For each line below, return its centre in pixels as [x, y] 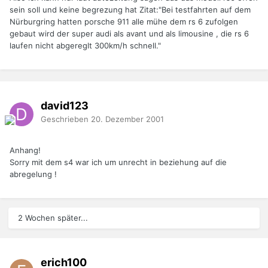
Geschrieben [66, 119]
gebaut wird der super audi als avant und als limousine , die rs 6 [129, 34]
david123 [65, 105]
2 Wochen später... [53, 218]
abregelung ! [33, 174]
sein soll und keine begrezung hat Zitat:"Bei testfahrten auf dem [130, 10]
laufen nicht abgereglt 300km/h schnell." [85, 46]
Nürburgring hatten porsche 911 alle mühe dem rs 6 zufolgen [124, 22]
